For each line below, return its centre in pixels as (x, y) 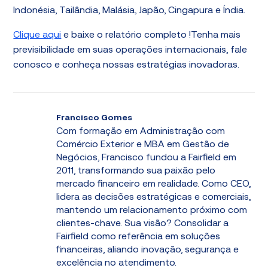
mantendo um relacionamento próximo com (152, 211)
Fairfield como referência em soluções (138, 237)
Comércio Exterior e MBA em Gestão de (143, 145)
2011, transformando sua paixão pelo (136, 171)
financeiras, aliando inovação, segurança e (148, 250)
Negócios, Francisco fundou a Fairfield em (147, 158)
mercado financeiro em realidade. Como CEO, (154, 184)
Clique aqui (37, 35)
